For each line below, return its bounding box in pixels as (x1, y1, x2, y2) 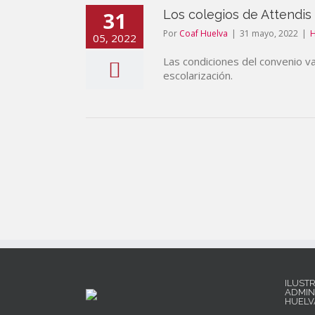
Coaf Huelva (179, 27, 228, 39)
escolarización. (163, 68, 233, 82)
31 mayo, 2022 (240, 27, 298, 39)
